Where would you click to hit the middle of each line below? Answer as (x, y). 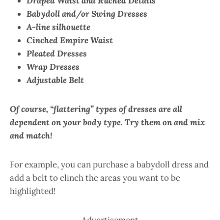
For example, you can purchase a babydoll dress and (109, 165)
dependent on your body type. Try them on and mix (107, 122)
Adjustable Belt (55, 80)
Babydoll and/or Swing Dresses (87, 14)
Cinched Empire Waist (70, 40)
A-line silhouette (58, 27)
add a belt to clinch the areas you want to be (95, 178)
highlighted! (33, 191)
